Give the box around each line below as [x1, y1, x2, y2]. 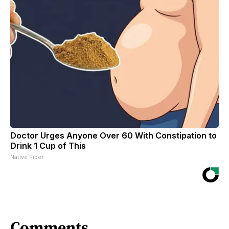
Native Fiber [10, 153, 43, 161]
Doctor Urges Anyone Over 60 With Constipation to [10, 130, 217, 141]
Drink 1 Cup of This [10, 140, 86, 151]
